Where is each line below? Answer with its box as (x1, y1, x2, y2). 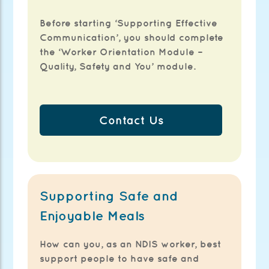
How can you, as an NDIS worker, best (40, 238, 222, 250)
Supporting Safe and (40, 188, 179, 204)
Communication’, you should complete (40, 32, 224, 43)
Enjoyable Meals (40, 208, 145, 224)
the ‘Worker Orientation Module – (40, 46, 203, 58)
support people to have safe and (40, 253, 200, 264)
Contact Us (98, 113, 163, 127)
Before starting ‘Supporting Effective (40, 17, 218, 29)
